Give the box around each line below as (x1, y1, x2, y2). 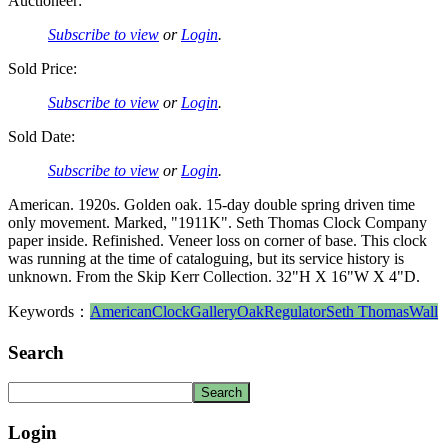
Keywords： (8, 302, 90, 320)
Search (8, 341, 64, 363)
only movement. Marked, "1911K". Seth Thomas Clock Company (8, 213, 427, 231)
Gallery (190, 302, 237, 320)
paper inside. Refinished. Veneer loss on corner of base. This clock (8, 231, 427, 249)
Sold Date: (8, 127, 75, 145)
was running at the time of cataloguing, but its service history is (8, 249, 404, 267)
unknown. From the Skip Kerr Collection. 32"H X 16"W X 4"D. (8, 267, 420, 285)
